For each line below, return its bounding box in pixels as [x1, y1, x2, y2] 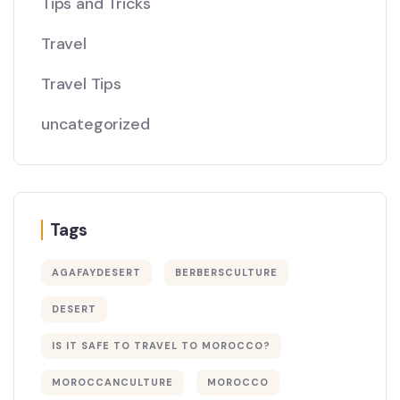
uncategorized [41, 112, 150, 135]
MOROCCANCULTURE [52, 375, 173, 388]
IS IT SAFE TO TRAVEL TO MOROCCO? [52, 338, 271, 352]
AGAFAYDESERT [52, 265, 141, 279]
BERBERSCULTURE [174, 265, 278, 279]
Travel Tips [41, 72, 121, 95]
